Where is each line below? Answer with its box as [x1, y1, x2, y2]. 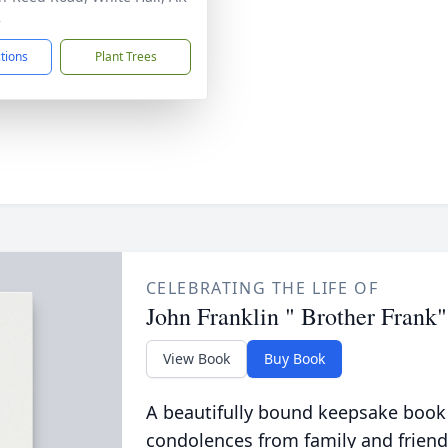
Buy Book [263, 349, 325, 368]
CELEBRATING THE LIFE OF [145, 277, 379, 299]
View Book [162, 349, 230, 368]
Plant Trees [94, 48, 157, 65]
